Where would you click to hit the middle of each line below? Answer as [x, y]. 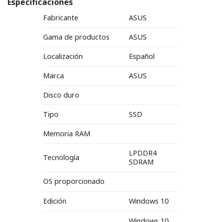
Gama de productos [76, 37]
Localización [63, 56]
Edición [55, 201]
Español [142, 56]
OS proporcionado [74, 181]
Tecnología [61, 158]
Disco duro [61, 95]
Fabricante [60, 18]
